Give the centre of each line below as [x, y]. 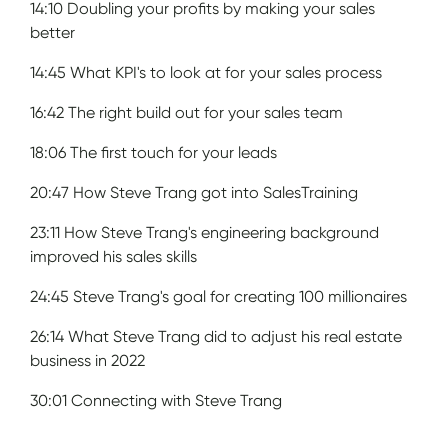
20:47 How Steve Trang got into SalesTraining [194, 192]
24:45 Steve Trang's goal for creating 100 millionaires [219, 296]
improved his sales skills [114, 256]
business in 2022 [88, 360]
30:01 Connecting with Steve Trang [156, 400]
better [53, 32]
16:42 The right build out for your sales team [187, 112]
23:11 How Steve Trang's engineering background [205, 232]
